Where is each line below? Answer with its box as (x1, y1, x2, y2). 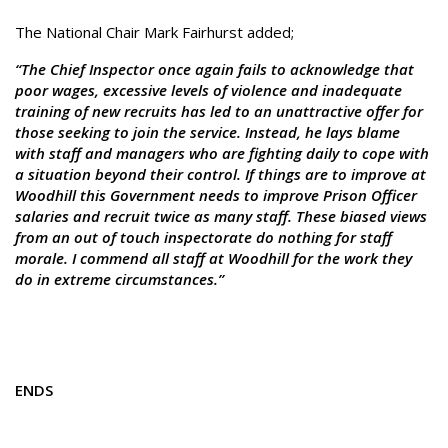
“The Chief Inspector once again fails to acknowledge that (15, 59, 414, 79)
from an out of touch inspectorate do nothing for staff (15, 227, 392, 247)
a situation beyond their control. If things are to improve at (15, 164, 426, 184)
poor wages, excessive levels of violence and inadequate (15, 80, 402, 100)
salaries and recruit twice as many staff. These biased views (15, 206, 427, 226)
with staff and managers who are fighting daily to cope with (15, 143, 429, 163)
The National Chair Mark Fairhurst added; (15, 22, 294, 42)
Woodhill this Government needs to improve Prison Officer (15, 185, 417, 205)
